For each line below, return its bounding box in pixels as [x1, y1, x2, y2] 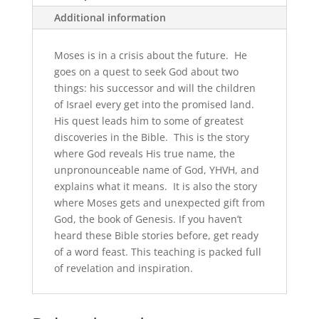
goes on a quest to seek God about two [53, 65, 239, 79]
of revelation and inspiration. [53, 261, 196, 276]
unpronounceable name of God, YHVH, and [53, 163, 259, 177]
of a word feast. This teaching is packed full [53, 245, 261, 259]
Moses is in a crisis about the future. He [53, 48, 247, 63]
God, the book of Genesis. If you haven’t [53, 212, 242, 226]
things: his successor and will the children [53, 81, 256, 95]
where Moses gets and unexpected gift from [53, 196, 265, 210]
